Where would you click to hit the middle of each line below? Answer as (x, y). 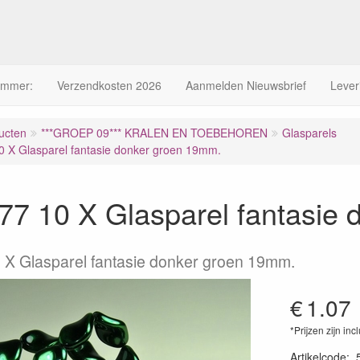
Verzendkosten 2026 (109, 85)
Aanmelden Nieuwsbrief (246, 85)
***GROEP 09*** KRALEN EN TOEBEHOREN (154, 133)
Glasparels (309, 133)
